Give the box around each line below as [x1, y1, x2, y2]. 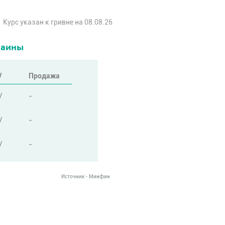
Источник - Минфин [61, 174, 110, 179]
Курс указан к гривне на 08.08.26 [3, 18, 113, 26]
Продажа [29, 72, 60, 80]
